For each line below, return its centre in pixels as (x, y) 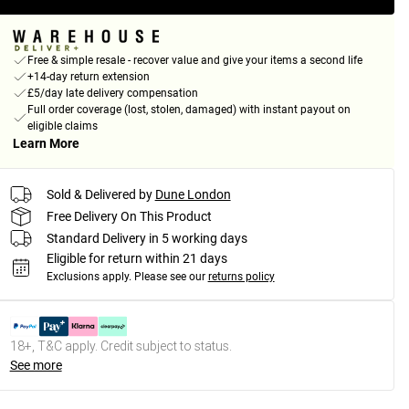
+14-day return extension (88, 77)
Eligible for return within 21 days (136, 259)
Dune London (193, 194)
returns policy (241, 277)
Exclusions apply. (89, 277)
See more (36, 366)
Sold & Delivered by (99, 194)
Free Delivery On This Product (129, 216)
